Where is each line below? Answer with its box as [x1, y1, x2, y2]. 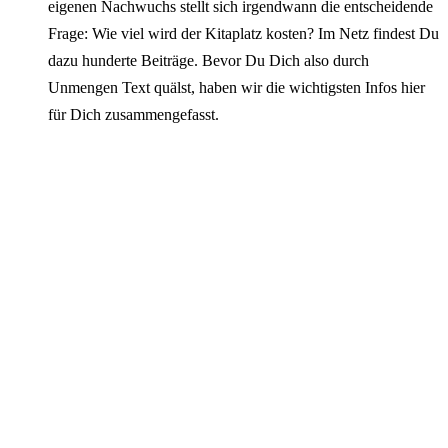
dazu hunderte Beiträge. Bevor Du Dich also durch [48, 52, 369, 70]
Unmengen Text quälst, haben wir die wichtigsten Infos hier [48, 79, 425, 97]
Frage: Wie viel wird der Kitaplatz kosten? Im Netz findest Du [48, 25, 439, 43]
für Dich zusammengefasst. [48, 106, 219, 124]
